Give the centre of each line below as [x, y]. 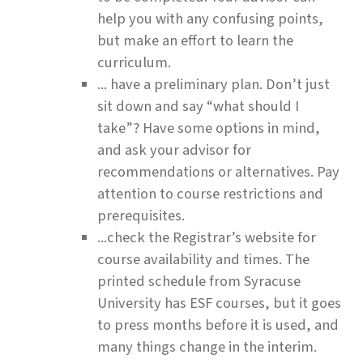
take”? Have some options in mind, [209, 128]
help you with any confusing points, [210, 18]
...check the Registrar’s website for [207, 237]
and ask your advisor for [174, 149]
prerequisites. [141, 215]
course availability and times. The [203, 259]
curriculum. [134, 62]
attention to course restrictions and [210, 193]
